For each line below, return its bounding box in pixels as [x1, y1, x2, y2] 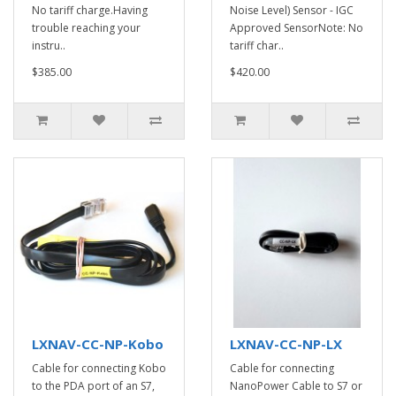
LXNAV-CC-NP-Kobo [32, 335, 164, 353]
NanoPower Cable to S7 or [230, 378, 362, 393]
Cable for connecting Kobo [32, 361, 166, 376]
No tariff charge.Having [32, 3, 148, 18]
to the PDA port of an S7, [32, 378, 155, 393]
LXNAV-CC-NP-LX [230, 335, 342, 353]
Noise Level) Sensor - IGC [230, 3, 354, 18]
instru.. [32, 38, 65, 53]
